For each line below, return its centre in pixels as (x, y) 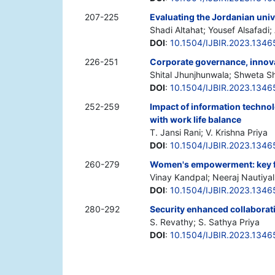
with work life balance (196, 120)
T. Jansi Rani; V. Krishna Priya (209, 133)
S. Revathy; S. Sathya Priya (205, 222)
